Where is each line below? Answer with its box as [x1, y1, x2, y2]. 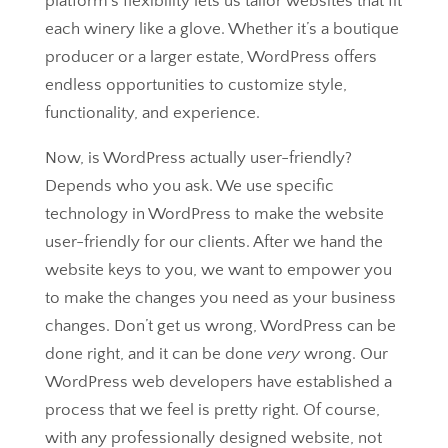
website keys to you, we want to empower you [44, 261, 392, 279]
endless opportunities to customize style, [44, 76, 347, 94]
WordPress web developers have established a [44, 373, 392, 391]
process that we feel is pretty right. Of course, [44, 401, 380, 419]
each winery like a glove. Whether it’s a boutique [44, 20, 399, 38]
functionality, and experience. [44, 104, 260, 122]
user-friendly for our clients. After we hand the [44, 233, 383, 251]
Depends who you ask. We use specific [44, 177, 334, 195]
